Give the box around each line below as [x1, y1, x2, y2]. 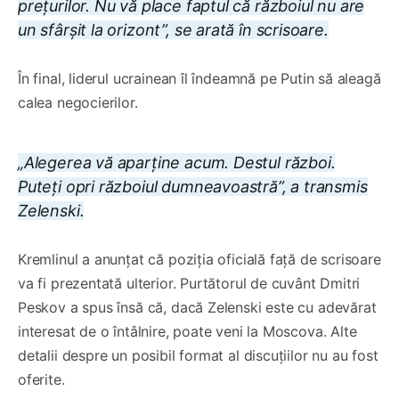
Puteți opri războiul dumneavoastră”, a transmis [18, 176, 368, 196]
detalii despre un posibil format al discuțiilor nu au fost [18, 346, 379, 364]
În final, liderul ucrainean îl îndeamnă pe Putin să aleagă [18, 69, 381, 87]
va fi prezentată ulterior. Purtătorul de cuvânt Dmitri [18, 273, 361, 292]
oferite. [18, 370, 65, 388]
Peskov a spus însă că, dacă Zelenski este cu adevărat [18, 297, 377, 316]
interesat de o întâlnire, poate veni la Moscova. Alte [18, 322, 357, 340]
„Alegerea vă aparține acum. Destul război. [18, 152, 336, 172]
